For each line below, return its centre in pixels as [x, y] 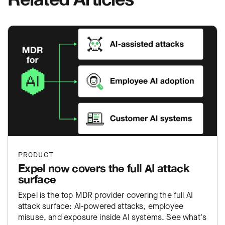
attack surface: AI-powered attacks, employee [101, 206]
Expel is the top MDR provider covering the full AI [105, 195]
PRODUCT [36, 155]
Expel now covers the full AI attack [104, 168]
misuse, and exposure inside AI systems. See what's [112, 217]
